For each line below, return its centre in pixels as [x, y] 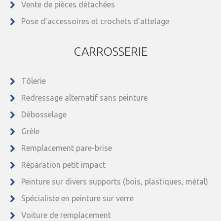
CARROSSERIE [110, 51]
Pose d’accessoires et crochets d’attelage [95, 21]
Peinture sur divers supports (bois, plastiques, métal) [115, 181]
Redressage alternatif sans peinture [84, 97]
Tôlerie [34, 81]
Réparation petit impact [63, 165]
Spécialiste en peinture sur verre [77, 198]
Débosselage [44, 114]
